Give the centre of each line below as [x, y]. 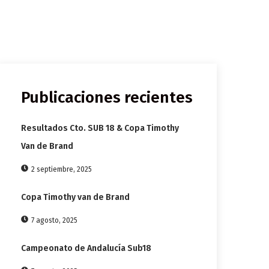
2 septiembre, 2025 [61, 170]
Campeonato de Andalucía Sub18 [86, 249]
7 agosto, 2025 [54, 221]
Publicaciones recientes [107, 98]
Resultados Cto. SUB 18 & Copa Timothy [100, 128]
